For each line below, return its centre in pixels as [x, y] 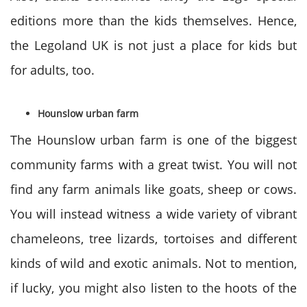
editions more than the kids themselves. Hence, [153, 21]
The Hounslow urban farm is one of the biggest [153, 140]
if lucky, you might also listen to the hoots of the [153, 288]
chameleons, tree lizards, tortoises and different [153, 238]
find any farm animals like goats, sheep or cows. [153, 189]
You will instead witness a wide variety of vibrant [153, 214]
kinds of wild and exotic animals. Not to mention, [153, 263]
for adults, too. [52, 70]
